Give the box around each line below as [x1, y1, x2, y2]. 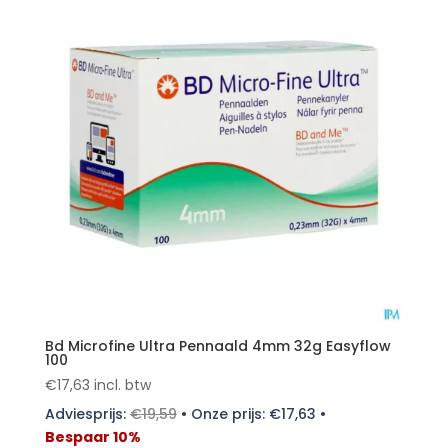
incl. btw [93, 375, 151, 396]
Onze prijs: [190, 404, 269, 425]
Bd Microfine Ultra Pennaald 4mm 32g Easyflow [44, 336, 391, 357]
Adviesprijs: [44, 404, 130, 425]
